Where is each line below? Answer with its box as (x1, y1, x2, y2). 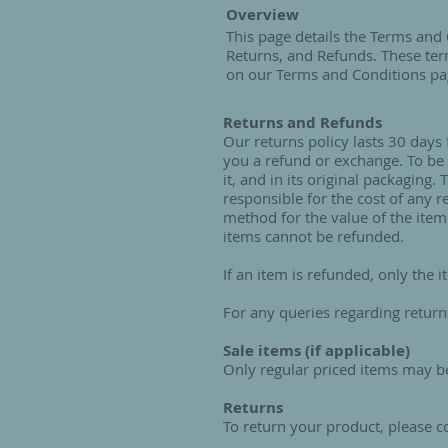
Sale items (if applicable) (223, 340, 410, 362)
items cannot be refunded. (223, 226, 404, 247)
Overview (226, 4, 299, 26)
